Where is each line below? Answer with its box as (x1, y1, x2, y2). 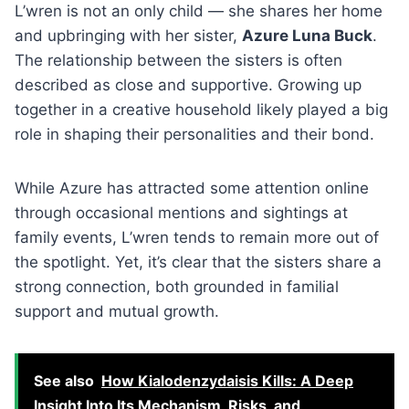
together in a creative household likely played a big (15, 100, 388, 119)
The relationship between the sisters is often (15, 50, 342, 69)
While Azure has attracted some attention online (15, 178, 369, 197)
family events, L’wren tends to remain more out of (15, 227, 379, 246)
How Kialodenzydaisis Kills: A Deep (101, 371, 353, 390)
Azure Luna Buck (242, 26, 372, 45)
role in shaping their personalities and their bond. (15, 124, 374, 143)
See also (34, 371, 94, 390)
